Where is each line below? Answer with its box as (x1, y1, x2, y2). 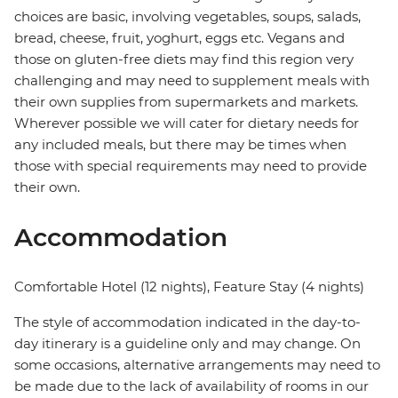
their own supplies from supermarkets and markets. (14, 93, 358, 111)
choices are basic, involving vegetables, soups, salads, (14, 8, 361, 26)
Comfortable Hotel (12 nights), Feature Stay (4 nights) (14, 278, 364, 296)
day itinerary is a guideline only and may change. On (14, 335, 361, 353)
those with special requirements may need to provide (14, 157, 367, 175)
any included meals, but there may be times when (14, 136, 346, 154)
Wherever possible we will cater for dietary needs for (14, 115, 359, 132)
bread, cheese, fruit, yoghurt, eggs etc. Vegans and (14, 29, 345, 47)
